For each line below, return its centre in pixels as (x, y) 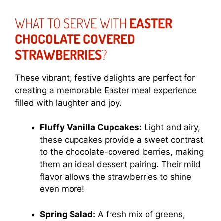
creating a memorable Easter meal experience (106, 90)
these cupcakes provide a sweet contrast (122, 140)
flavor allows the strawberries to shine (116, 177)
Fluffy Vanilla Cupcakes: (91, 128)
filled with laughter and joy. (68, 102)
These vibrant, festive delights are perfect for (105, 78)
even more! (62, 189)
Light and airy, (171, 128)
